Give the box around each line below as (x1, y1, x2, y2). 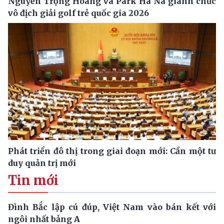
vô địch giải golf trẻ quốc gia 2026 (8, 8, 149, 18)
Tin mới (8, 172, 58, 188)
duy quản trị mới (8, 157, 76, 168)
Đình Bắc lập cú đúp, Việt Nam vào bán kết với (8, 201, 216, 212)
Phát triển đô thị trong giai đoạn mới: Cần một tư (8, 145, 216, 156)
